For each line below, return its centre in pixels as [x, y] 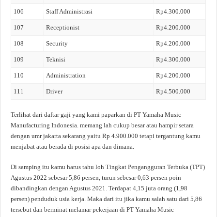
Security [57, 43]
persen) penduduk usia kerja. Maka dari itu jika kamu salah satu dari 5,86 [107, 199]
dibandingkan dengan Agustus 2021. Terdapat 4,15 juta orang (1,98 [99, 188]
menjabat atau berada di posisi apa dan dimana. [73, 146]
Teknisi [56, 59]
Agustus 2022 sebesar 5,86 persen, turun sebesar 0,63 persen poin [96, 177]
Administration [66, 75]
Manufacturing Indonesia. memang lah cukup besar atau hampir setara [102, 125]
